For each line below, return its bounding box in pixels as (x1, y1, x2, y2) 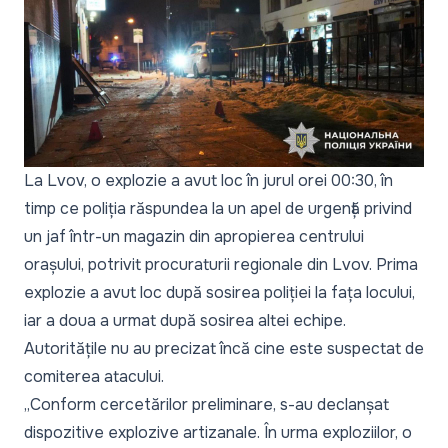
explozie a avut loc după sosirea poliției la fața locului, (24, 282, 415, 304)
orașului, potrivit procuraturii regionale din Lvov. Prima (24, 254, 418, 276)
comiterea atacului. (24, 366, 164, 388)
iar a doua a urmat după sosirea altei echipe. (24, 310, 346, 332)
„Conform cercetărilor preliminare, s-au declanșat (24, 394, 389, 416)
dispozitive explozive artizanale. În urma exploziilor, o (24, 422, 412, 444)
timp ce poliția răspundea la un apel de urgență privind (24, 198, 412, 220)
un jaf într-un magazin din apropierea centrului (24, 226, 364, 248)
